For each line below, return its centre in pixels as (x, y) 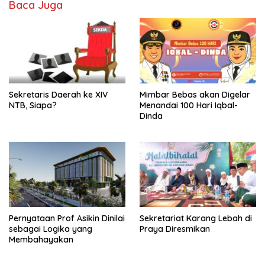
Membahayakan (41, 239)
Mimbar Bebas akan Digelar (195, 94)
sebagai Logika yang (51, 229)
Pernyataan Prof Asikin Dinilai (67, 218)
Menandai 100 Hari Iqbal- (189, 105)
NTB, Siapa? (33, 105)
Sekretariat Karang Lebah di (196, 218)
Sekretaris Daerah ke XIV (58, 94)
